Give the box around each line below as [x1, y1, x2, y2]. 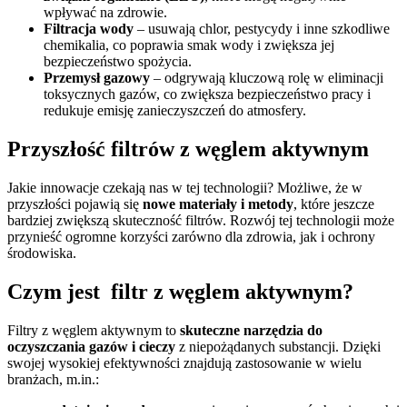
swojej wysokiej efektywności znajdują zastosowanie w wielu [7, 354, 362, 371]
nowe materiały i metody [143, 196, 293, 213]
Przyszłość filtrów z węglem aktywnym [7, 137, 369, 162]
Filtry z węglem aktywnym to [7, 322, 180, 338]
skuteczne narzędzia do [180, 322, 323, 338]
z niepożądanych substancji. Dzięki [175, 338, 381, 354]
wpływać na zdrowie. [44, 5, 167, 21]
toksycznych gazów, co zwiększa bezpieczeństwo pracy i [44, 86, 371, 103]
